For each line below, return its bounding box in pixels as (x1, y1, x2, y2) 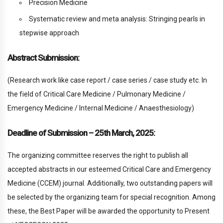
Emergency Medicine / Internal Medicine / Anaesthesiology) (7, 104, 194, 112)
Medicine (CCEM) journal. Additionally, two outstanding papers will (7, 179, 213, 188)
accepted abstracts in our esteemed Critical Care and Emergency (7, 165, 211, 174)
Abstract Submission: (7, 53, 79, 63)
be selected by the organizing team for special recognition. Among (7, 193, 216, 202)
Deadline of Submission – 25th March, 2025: (7, 128, 155, 138)
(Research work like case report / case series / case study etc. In (7, 76, 207, 85)
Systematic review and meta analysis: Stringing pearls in (29, 15, 205, 23)
